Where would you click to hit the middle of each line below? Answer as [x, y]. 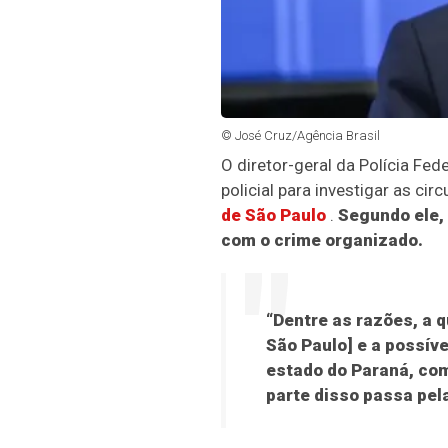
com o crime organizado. [321, 239]
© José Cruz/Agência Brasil [300, 135]
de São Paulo [273, 214]
